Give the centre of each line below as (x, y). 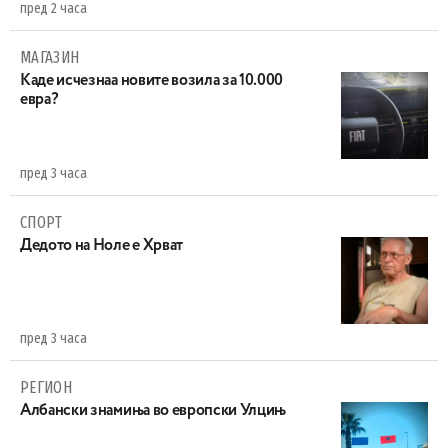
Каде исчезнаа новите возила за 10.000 (152, 80)
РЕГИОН (46, 387)
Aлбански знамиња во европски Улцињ (153, 410)
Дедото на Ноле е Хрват (101, 245)
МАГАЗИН (50, 57)
